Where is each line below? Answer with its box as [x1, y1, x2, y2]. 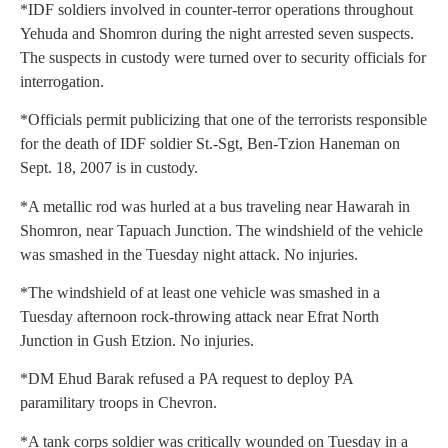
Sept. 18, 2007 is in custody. [20, 159, 198, 177]
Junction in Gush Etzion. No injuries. [20, 332, 254, 350]
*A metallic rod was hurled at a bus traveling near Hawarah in [20, 197, 410, 215]
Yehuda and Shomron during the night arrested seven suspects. [20, 24, 414, 42]
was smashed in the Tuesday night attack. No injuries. [20, 245, 358, 263]
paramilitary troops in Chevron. [20, 394, 217, 412]
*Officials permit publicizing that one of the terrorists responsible [20, 111, 427, 129]
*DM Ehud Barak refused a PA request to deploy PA [20, 370, 353, 388]
